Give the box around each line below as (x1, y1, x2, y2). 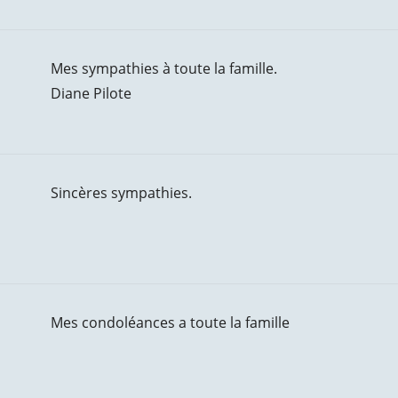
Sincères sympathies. (50, 183, 192, 203)
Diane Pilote (50, 84, 131, 103)
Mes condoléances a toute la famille (50, 313, 290, 332)
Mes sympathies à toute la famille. (50, 59, 277, 78)
